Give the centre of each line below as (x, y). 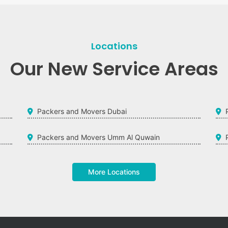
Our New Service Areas (114, 69)
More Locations (114, 172)
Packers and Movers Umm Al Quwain (98, 137)
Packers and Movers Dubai (82, 111)
